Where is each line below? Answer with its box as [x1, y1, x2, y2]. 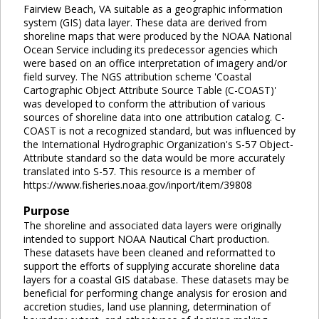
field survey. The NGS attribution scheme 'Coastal [23, 69, 251, 83]
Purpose [23, 202, 70, 219]
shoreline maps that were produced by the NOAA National [23, 28, 292, 43]
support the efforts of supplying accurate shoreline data [23, 258, 280, 273]
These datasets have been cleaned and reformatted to [23, 245, 276, 259]
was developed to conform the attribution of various [23, 96, 266, 110]
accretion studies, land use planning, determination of [23, 299, 271, 313]
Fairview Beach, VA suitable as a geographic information [23, 1, 283, 16]
